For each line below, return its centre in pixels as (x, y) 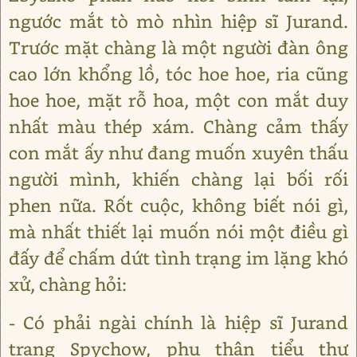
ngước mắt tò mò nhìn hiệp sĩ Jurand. (178, 21)
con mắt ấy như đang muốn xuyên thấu (178, 153)
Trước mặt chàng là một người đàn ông (178, 47)
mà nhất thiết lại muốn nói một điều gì (178, 231)
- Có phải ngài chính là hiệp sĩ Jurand (178, 322)
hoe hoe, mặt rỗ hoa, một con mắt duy (178, 100)
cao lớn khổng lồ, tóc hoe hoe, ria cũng (178, 74)
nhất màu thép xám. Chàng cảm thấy (178, 126)
